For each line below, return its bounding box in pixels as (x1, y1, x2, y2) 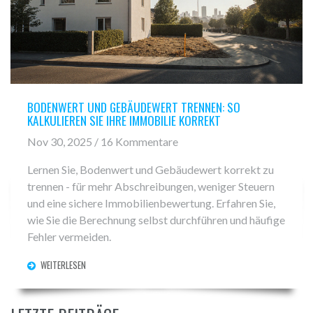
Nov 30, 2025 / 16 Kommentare (27, 135, 178, 149)
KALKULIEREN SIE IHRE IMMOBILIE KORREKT (27, 110, 221, 129)
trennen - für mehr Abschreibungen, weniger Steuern (27, 180, 275, 194)
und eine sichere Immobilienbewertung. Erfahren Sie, (27, 196, 275, 210)
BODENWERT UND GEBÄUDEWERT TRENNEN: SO (27, 97, 240, 116)
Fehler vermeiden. (27, 230, 111, 244)
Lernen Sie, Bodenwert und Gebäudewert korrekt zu (27, 163, 274, 177)
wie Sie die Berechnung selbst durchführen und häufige (27, 213, 285, 227)
